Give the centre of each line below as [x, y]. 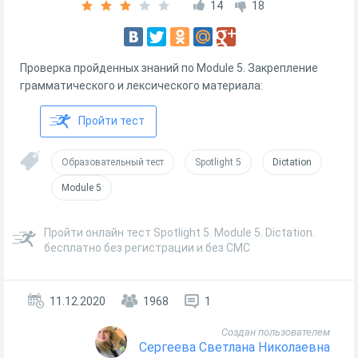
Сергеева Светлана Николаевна [235, 347]
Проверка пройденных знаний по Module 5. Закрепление [169, 68]
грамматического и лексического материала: [141, 86]
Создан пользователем [276, 332]
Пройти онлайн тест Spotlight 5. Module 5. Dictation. [179, 233]
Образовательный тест [113, 162]
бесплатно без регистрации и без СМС [147, 248]
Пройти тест [111, 121]
